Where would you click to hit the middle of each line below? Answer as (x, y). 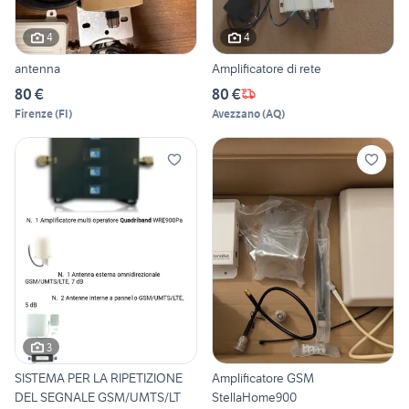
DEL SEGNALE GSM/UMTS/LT (98, 398)
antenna (37, 68)
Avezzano (236, 113)
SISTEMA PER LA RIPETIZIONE (99, 378)
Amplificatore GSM (263, 378)
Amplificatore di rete (267, 68)
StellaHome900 (254, 398)
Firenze (34, 113)
